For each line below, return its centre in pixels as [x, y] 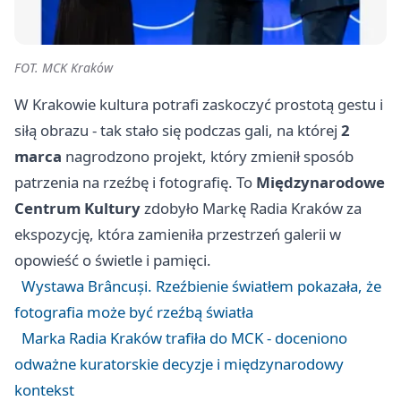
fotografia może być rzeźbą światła [134, 311]
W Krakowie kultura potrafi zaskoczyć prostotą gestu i [199, 104]
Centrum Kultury [77, 208]
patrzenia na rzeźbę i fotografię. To [135, 182]
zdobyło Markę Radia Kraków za [251, 208]
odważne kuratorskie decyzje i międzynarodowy [179, 363]
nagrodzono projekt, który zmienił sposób [208, 156]
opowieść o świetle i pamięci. [113, 260]
